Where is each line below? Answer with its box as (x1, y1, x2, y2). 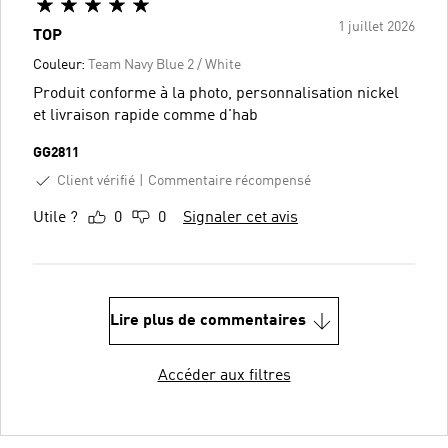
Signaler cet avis (183, 210, 298, 227)
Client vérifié (57, 173, 135, 188)
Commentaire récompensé (148, 173, 311, 188)
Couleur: (33, 57, 88, 72)
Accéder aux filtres (157, 368, 291, 385)
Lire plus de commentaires (110, 313, 306, 330)
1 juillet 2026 (338, 19, 415, 34)
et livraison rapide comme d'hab (33, 107, 258, 124)
